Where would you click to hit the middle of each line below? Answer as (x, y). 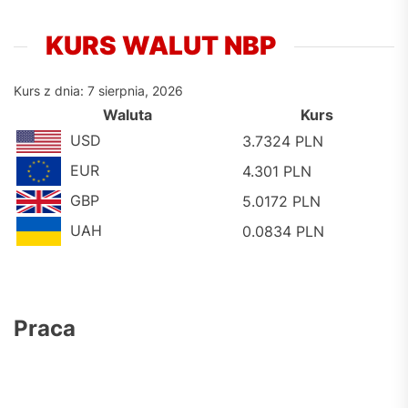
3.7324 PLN (283, 141)
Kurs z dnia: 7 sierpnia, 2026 (98, 91)
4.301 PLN (277, 171)
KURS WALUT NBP (161, 46)
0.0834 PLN (283, 231)
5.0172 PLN (281, 201)
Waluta (127, 115)
